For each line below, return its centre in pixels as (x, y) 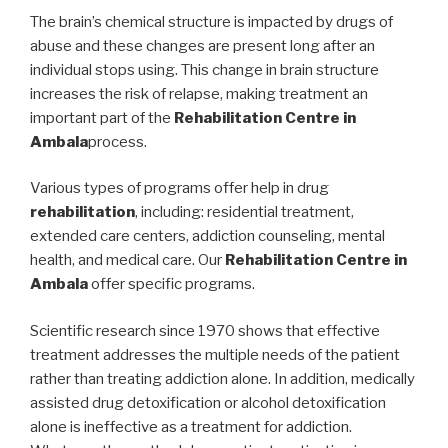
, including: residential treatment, (244, 212)
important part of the (102, 117)
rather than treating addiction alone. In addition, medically (222, 378)
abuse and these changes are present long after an (202, 45)
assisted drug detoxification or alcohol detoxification (208, 402)
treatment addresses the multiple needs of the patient (215, 354)
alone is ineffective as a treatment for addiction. (191, 426)
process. (117, 141)
